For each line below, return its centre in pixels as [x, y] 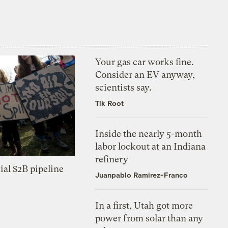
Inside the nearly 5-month [149, 134]
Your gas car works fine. [145, 62]
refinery [112, 159]
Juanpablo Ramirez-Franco [142, 175]
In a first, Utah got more [144, 206]
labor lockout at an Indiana [151, 147]
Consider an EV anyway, [145, 75]
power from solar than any [149, 218]
